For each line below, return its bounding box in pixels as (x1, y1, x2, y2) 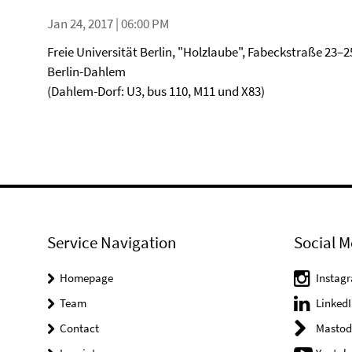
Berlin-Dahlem (47, 63, 126, 80)
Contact (60, 321, 99, 335)
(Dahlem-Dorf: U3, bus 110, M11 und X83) (47, 82, 265, 100)
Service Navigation (47, 232, 176, 253)
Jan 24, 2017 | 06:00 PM (47, 15, 169, 32)
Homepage (60, 270, 113, 285)
